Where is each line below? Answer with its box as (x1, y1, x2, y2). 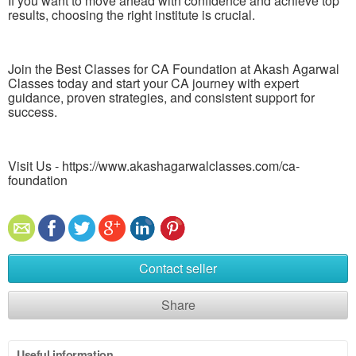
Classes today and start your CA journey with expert (8, 73, 299, 92)
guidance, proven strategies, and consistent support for (8, 87, 315, 106)
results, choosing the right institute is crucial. (8, 5, 255, 24)
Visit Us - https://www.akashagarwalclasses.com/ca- (8, 156, 300, 175)
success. (8, 102, 57, 121)
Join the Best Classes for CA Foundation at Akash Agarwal (8, 59, 339, 78)
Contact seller (139, 258, 217, 277)
